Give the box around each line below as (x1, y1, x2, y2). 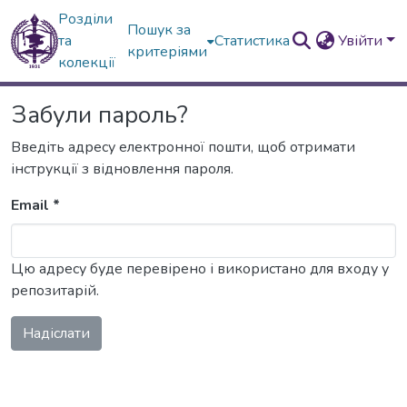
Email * (11, 195, 60, 215)
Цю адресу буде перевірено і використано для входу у (11, 259, 389, 279)
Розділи (58, 9, 114, 29)
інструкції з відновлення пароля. (11, 159, 233, 179)
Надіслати (23, 323, 90, 343)
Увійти (338, 31, 387, 51)
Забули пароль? (11, 99, 188, 131)
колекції (58, 53, 116, 73)
